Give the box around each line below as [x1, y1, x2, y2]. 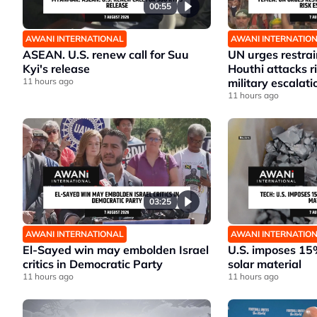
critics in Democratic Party [23, 256, 163, 271]
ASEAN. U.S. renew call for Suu [23, 47, 189, 62]
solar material [227, 256, 301, 271]
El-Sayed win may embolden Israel [23, 242, 209, 257]
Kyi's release [23, 62, 90, 76]
